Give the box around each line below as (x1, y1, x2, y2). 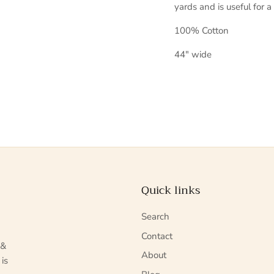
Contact (141, 229, 172, 242)
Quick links (141, 180, 200, 201)
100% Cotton (174, 24, 229, 37)
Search (141, 210, 169, 223)
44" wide (174, 48, 215, 61)
